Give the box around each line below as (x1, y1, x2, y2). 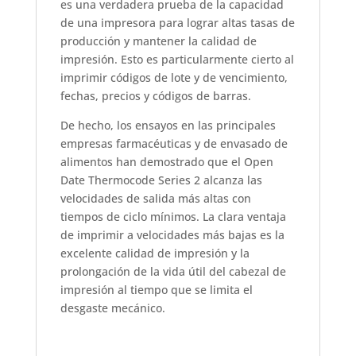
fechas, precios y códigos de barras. (60, 88, 251, 104)
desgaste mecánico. (60, 300, 165, 316)
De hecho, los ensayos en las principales (60, 118, 276, 133)
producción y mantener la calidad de (60, 33, 257, 49)
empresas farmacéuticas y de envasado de (60, 136, 288, 152)
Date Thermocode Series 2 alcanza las (60, 172, 262, 188)
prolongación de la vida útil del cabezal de (60, 264, 286, 280)
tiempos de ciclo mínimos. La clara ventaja (60, 209, 286, 225)
